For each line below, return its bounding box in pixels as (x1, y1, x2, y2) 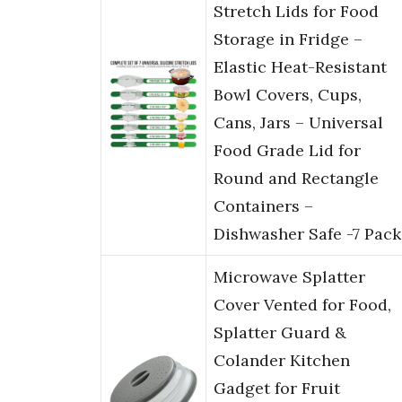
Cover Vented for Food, (214, 294, 391, 316)
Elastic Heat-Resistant (214, 57, 387, 78)
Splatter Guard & (214, 322, 346, 344)
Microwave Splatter (214, 267, 365, 288)
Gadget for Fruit (214, 378, 340, 399)
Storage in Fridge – (214, 29, 363, 50)
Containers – (214, 196, 313, 217)
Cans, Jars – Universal (214, 112, 383, 134)
